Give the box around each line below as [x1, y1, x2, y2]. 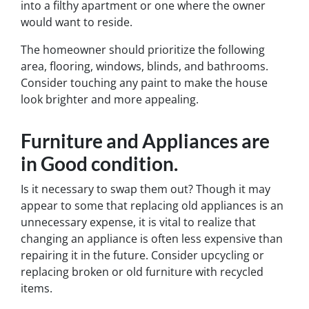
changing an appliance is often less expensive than [21, 231, 283, 246]
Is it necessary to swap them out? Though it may [21, 181, 270, 197]
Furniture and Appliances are [21, 129, 270, 152]
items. [21, 281, 52, 296]
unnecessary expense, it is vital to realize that [21, 215, 256, 230]
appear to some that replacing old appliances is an [21, 198, 283, 213]
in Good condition [21, 152, 174, 175]
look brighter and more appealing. [21, 92, 199, 107]
